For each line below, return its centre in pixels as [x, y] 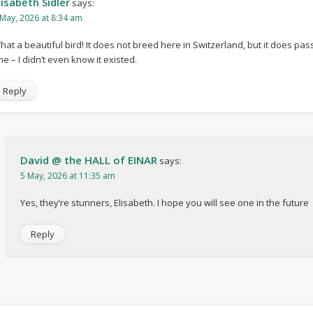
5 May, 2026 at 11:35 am [67, 176]
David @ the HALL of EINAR [88, 160]
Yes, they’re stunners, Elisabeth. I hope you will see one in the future [164, 203]
